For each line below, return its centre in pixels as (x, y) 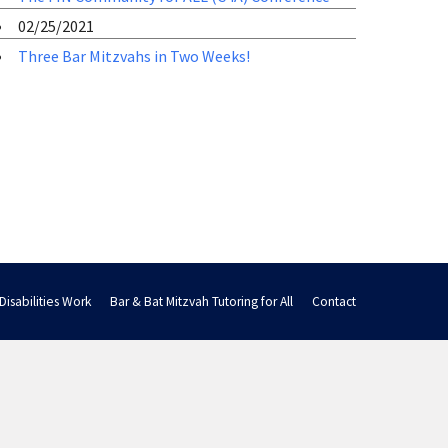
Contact (334, 302)
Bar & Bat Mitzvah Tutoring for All (201, 302)
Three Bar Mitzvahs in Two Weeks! (134, 55)
